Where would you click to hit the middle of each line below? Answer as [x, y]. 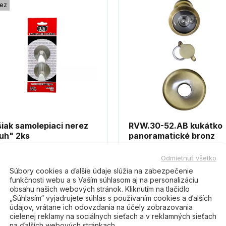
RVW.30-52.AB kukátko [176, 126]
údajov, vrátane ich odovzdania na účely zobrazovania [101, 207]
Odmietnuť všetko [189, 157]
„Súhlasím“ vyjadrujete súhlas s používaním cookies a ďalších [111, 197]
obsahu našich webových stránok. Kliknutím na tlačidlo [100, 188]
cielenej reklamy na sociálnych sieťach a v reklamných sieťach [113, 216]
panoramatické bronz [172, 136]
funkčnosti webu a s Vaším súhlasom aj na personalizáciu [104, 179]
